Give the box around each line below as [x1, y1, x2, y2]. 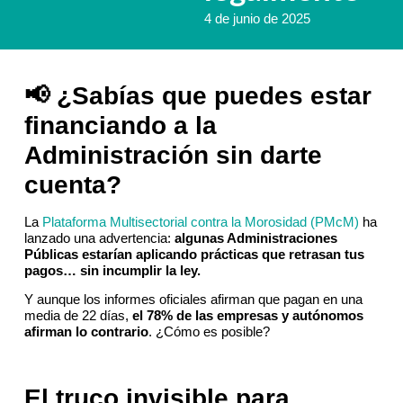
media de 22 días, [23, 308, 132, 324]
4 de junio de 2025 [204, 10, 311, 26]
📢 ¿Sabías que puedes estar [23, 81, 372, 110]
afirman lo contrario [23, 324, 148, 340]
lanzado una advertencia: [23, 229, 175, 246]
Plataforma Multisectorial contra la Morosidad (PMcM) [41, 213, 359, 229]
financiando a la [23, 111, 217, 139]
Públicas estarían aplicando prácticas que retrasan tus [23, 246, 364, 262]
